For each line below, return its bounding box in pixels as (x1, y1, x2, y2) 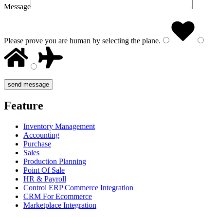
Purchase (23, 139, 51, 148)
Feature (4, 99, 43, 112)
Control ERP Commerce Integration (23, 183, 133, 192)
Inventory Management (23, 122, 95, 130)
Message (4, 2, 31, 11)
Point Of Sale (23, 165, 65, 174)
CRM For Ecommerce (23, 192, 92, 200)
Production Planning (23, 157, 86, 165)
